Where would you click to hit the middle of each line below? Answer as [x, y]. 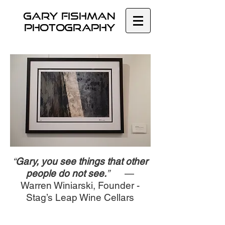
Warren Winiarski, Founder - [80, 185]
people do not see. [66, 173]
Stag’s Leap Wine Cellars [80, 197]
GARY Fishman [69, 16]
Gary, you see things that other [81, 161]
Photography [70, 27]
